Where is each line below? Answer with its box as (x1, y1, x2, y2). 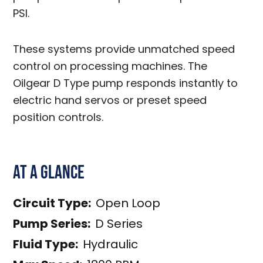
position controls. (13, 110, 104, 124)
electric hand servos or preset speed (13, 93, 207, 107)
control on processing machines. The (13, 59, 208, 73)
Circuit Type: (13, 195, 92, 211)
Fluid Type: (13, 236, 79, 252)
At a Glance (13, 161, 85, 184)
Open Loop (96, 195, 161, 211)
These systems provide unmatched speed (13, 42, 235, 56)
